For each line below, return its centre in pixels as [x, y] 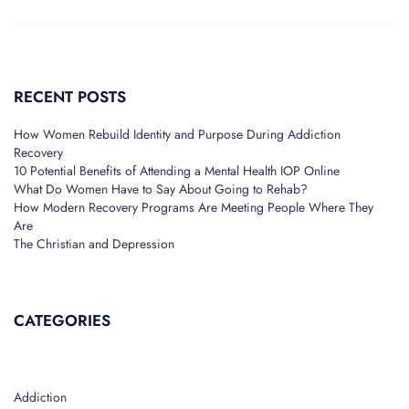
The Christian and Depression [94, 244]
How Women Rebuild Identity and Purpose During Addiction [177, 135]
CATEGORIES [62, 321]
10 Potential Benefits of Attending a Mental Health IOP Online [177, 171]
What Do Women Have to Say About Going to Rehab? [161, 189]
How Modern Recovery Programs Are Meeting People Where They [194, 208]
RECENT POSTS [70, 97]
